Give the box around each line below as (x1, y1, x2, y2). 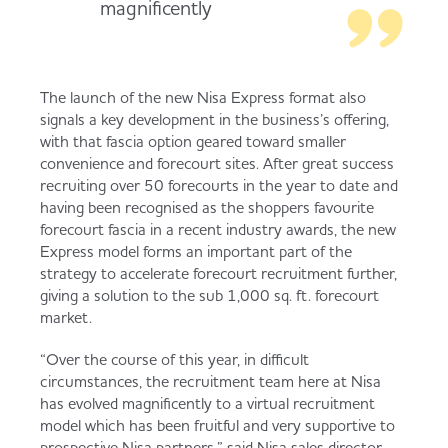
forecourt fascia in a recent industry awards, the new (40, 219, 396, 239)
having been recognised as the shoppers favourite (40, 197, 374, 217)
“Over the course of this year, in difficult (40, 349, 309, 369)
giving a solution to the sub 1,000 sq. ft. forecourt (40, 285, 379, 305)
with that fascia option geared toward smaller (40, 131, 346, 151)
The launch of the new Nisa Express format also (40, 87, 366, 107)
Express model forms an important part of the (40, 241, 352, 261)
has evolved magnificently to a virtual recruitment (40, 393, 375, 413)
